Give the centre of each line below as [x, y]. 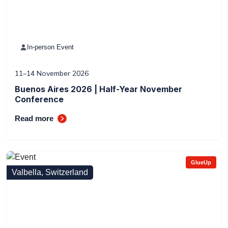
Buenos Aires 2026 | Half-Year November [98, 89]
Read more [34, 118]
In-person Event [50, 47]
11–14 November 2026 [52, 73]
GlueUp [201, 162]
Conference [39, 99]
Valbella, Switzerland [50, 172]
